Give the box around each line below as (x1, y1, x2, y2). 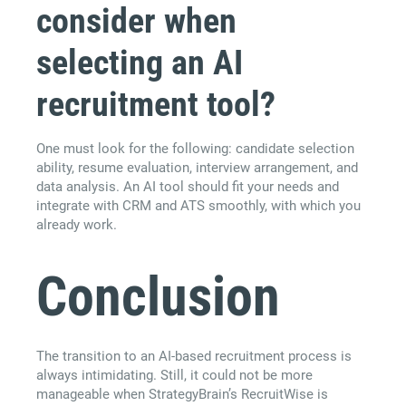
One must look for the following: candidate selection (36, 140, 354, 158)
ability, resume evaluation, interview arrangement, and (36, 159, 358, 177)
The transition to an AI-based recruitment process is (36, 348, 352, 365)
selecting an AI (36, 43, 243, 83)
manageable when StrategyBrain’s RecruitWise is (36, 386, 328, 403)
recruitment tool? (36, 84, 275, 125)
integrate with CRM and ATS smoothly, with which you (36, 198, 361, 215)
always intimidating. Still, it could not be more (36, 367, 313, 384)
